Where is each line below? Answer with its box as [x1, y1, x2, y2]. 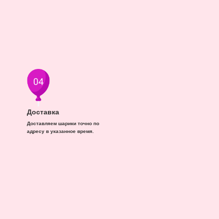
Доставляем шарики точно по [27, 121, 99, 126]
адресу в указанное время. [27, 129, 94, 134]
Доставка [27, 108, 59, 116]
